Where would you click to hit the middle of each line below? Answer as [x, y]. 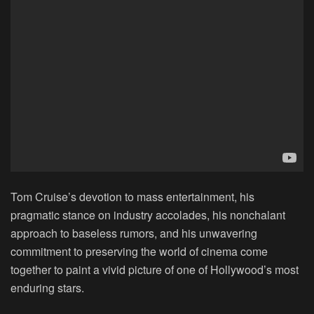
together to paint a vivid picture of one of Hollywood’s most [155, 269]
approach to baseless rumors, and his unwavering [134, 233]
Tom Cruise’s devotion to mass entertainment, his [132, 196]
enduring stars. [47, 287]
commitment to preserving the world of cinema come [139, 251]
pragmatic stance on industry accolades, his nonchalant [148, 214]
